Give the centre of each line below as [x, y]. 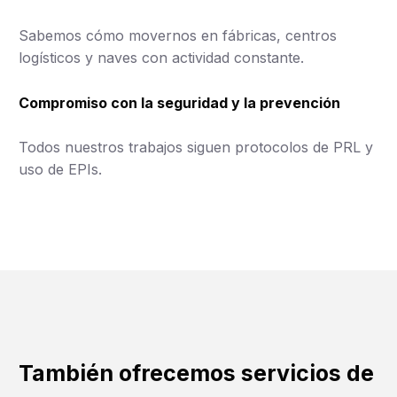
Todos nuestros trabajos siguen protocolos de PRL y [196, 148]
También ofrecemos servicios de [196, 374]
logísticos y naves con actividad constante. [161, 57]
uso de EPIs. [60, 170]
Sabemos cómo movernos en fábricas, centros [178, 35]
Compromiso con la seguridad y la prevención [179, 103]
